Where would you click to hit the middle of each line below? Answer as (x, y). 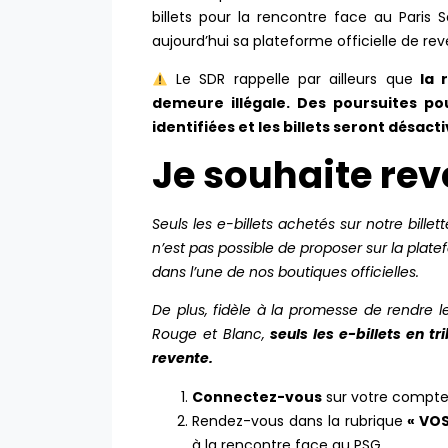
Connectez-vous (257, 396)
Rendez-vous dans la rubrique (297, 420)
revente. (184, 358)
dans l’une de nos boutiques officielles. (285, 271)
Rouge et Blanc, (211, 334)
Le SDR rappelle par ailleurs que (290, 79)
